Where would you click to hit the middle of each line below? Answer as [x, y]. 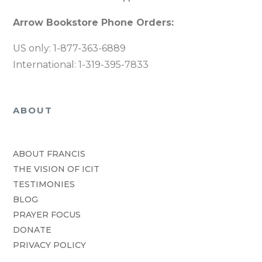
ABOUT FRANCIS [49, 154]
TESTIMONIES [44, 184]
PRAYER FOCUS [47, 214]
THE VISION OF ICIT [56, 169]
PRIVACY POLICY [50, 245]
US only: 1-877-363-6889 [70, 48]
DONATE [32, 230]
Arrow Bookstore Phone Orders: [94, 22]
